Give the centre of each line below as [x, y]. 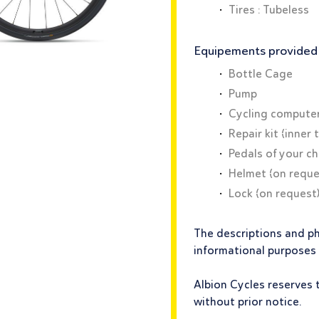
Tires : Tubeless [269, 10]
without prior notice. [248, 302]
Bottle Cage [261, 74]
